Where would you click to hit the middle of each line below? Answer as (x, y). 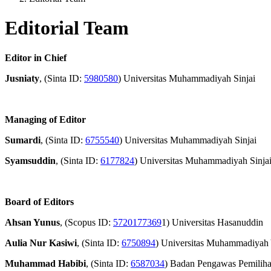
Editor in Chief (36, 57)
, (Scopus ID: (87, 222)
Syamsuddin (30, 160)
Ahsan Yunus (32, 222)
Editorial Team (67, 28)
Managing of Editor (45, 119)
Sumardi (23, 140)
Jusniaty (22, 78)
